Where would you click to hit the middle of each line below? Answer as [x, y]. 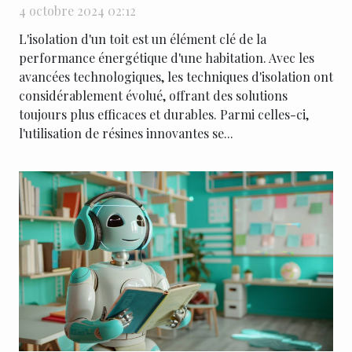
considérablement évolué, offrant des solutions [153, 96]
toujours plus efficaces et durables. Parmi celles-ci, [164, 115]
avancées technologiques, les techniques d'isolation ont [176, 77]
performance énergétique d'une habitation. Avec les [167, 58]
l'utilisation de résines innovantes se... [126, 134]
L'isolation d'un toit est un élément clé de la [143, 39]
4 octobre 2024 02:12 [77, 11]
